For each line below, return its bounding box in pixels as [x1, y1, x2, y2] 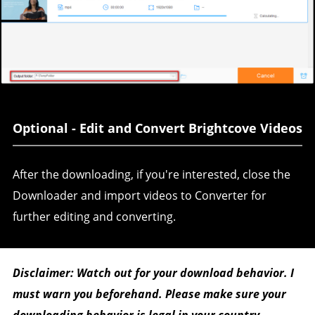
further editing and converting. [12, 208, 176, 224]
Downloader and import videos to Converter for [12, 187, 266, 203]
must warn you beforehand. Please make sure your [12, 285, 286, 302]
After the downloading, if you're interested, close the [12, 166, 290, 182]
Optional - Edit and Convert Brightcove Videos [12, 119, 302, 136]
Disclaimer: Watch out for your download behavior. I [12, 264, 294, 281]
